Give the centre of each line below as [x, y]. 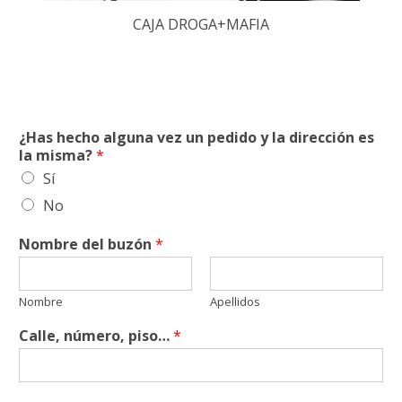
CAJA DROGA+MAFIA [201, 24]
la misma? [57, 155]
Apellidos [235, 301]
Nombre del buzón [87, 244]
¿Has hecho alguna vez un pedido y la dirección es [197, 137]
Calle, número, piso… [96, 335]
